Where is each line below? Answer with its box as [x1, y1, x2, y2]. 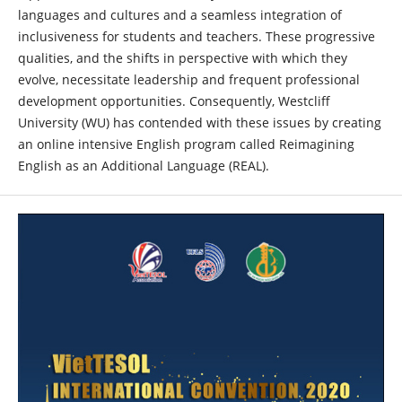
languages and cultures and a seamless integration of [17, 5, 342, 23]
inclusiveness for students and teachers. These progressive [17, 27, 375, 45]
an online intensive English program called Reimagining [17, 135, 354, 153]
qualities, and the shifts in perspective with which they [17, 48, 347, 66]
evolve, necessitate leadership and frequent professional [17, 70, 360, 88]
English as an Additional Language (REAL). [17, 156, 269, 174]
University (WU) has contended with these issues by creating [17, 113, 381, 131]
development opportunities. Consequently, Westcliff [17, 92, 330, 109]
